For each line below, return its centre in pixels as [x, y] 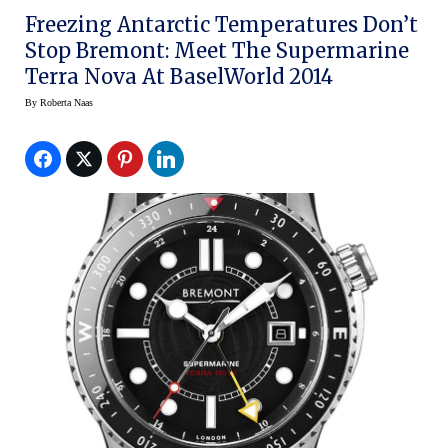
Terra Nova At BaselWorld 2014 [179, 77]
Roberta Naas [66, 103]
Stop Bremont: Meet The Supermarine [217, 51]
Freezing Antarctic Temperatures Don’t [221, 25]
